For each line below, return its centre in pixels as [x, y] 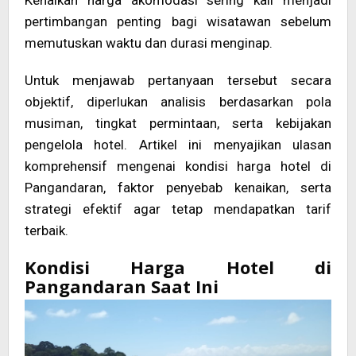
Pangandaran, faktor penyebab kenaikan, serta [178, 188]
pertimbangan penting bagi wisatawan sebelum [178, 22]
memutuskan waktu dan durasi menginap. [149, 43]
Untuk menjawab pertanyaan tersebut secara [178, 81]
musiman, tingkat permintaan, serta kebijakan [178, 124]
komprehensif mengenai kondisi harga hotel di [178, 166]
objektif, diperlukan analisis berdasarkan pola [178, 102]
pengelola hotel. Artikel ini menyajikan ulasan [178, 145]
